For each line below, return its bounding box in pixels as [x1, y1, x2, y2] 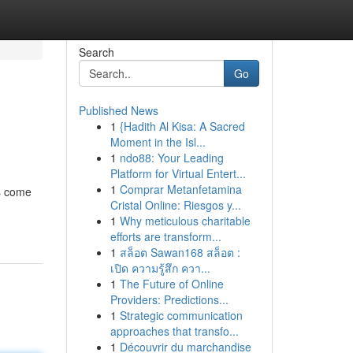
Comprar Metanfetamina [119, 181, 242, 197]
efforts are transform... [110, 229, 221, 244]
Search [78, 44, 114, 60]
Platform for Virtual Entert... [110, 165, 246, 181]
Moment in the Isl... [110, 134, 206, 150]
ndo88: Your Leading [119, 150, 224, 165]
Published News [78, 102, 158, 118]
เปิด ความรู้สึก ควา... [110, 260, 210, 276]
